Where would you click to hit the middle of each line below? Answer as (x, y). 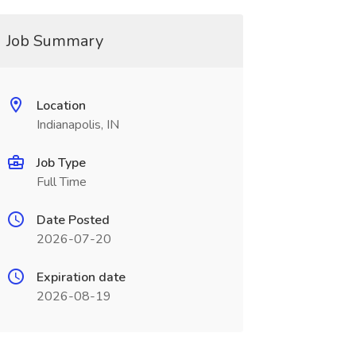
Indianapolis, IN (77, 125)
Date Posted (73, 220)
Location (61, 106)
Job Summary (54, 41)
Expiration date (81, 277)
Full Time (61, 182)
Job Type (61, 163)
